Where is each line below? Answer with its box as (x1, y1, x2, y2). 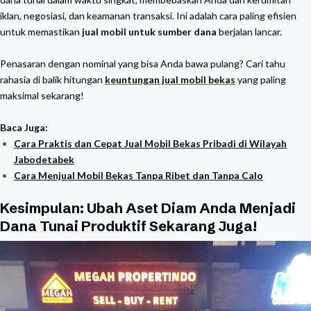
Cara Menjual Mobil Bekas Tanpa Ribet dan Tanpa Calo (14, 169, 263, 181)
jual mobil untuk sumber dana (82, 26, 217, 37)
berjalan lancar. (217, 26, 282, 37)
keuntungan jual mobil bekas (105, 74, 235, 85)
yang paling (235, 74, 286, 85)
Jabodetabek (14, 153, 74, 165)
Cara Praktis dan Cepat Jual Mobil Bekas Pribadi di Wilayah (14, 137, 287, 149)
